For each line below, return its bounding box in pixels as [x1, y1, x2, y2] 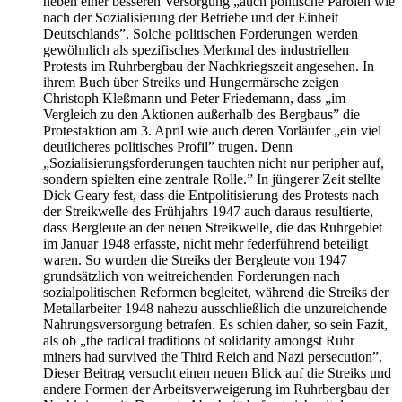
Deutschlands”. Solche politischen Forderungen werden [43, 26, 358, 42]
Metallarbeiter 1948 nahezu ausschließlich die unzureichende [43, 301, 387, 317]
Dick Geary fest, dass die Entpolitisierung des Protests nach [43, 188, 379, 204]
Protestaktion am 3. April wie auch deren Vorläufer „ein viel [43, 123, 381, 139]
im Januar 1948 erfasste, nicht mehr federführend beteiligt [43, 236, 368, 252]
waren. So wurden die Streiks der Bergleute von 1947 [43, 252, 347, 268]
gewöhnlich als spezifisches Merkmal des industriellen [43, 42, 349, 58]
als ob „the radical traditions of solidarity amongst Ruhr [43, 333, 354, 349]
